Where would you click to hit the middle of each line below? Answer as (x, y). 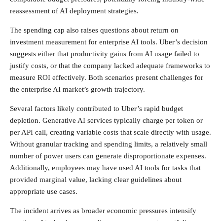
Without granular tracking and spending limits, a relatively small (109, 144)
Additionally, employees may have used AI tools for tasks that (105, 167)
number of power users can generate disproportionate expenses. (108, 156)
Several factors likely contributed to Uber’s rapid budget (96, 108)
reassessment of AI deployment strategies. (74, 11)
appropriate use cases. (44, 191)
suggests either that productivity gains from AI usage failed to (105, 54)
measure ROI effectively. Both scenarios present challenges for (107, 77)
